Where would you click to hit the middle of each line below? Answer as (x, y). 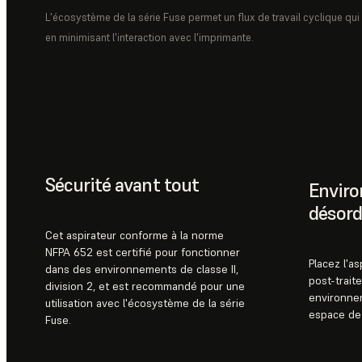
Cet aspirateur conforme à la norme (135, 235)
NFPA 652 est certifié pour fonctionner (143, 252)
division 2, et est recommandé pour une (145, 286)
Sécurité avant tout (122, 184)
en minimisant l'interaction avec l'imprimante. (149, 38)
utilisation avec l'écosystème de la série (145, 303)
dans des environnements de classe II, (142, 269)
